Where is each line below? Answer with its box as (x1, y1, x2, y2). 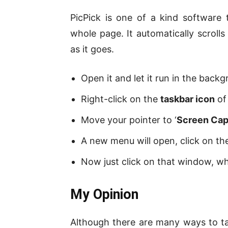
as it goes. (70, 43, 114, 54)
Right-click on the (81, 93, 160, 104)
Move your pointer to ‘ (81, 114, 177, 125)
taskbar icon (160, 93, 215, 104)
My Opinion (70, 186, 138, 203)
